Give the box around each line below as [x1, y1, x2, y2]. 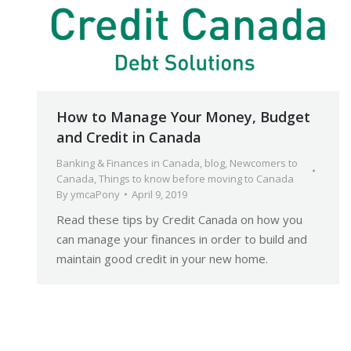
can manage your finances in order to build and [56, 231, 307, 248]
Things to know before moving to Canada [99, 172, 294, 186]
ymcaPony [71, 187, 120, 202]
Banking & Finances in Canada [56, 156, 200, 171]
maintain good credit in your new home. [56, 251, 268, 267]
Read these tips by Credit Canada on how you [56, 212, 302, 228]
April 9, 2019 [132, 187, 187, 202]
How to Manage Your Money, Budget [56, 107, 310, 127]
